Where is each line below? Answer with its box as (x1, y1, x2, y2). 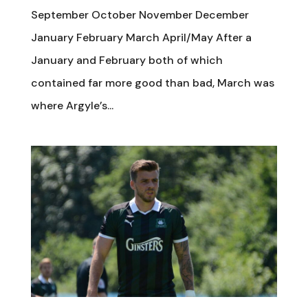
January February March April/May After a (30, 30, 252, 45)
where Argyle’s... (30, 98, 113, 113)
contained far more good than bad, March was (30, 76, 274, 90)
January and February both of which (30, 53, 223, 67)
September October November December (30, 8, 249, 22)
